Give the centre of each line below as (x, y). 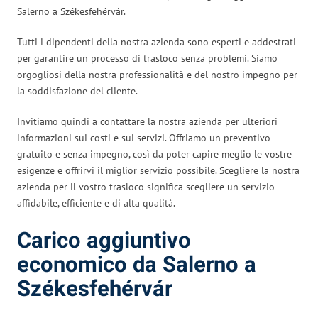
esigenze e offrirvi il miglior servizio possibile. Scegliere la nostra (158, 170)
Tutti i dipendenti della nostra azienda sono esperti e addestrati (157, 42)
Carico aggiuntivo (104, 241)
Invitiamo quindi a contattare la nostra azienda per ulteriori (147, 121)
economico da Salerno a (137, 265)
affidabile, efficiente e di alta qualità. (96, 203)
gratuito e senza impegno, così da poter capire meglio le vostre (154, 154)
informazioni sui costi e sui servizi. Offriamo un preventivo (144, 137)
